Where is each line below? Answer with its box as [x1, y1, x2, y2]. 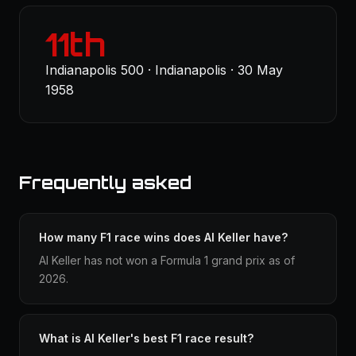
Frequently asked [19, 172, 192, 193]
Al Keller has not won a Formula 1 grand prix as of [39, 253, 295, 267]
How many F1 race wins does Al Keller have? [39, 230, 288, 244]
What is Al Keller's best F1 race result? [39, 331, 253, 345]
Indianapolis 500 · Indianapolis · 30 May [45, 62, 283, 78]
